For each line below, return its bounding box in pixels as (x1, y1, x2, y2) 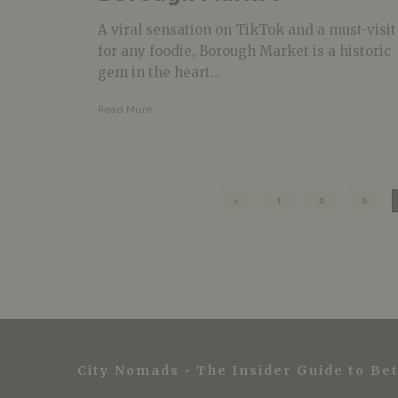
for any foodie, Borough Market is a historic (98, 42, 391, 60)
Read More (98, 102, 152, 115)
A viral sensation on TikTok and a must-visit (98, 20, 396, 38)
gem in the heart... (98, 63, 221, 81)
